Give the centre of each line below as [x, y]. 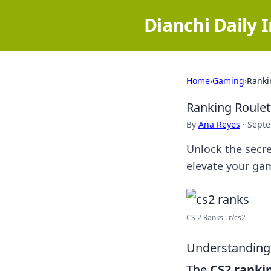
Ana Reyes [219, 124]
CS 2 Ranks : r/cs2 [216, 217]
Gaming [228, 81]
